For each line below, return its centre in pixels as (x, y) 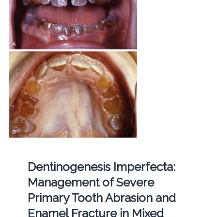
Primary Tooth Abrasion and (101, 198)
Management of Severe (91, 182)
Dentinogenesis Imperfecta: (101, 167)
